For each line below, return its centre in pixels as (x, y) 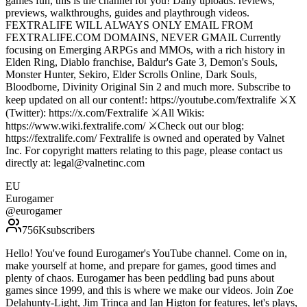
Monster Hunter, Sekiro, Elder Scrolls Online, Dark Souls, (131, 75)
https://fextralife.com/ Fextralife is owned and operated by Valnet (145, 138)
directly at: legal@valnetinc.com (75, 163)
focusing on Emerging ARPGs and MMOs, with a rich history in (145, 50)
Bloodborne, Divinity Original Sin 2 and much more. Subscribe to (148, 87)
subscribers (71, 230)
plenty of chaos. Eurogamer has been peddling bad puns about (140, 278)
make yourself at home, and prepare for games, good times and (141, 266)
